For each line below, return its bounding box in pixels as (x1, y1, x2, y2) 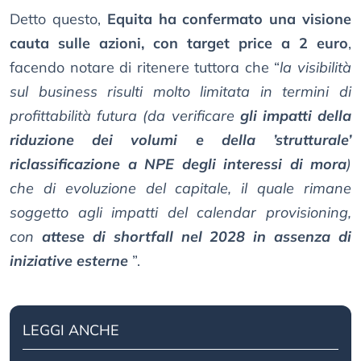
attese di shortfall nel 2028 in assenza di (41, 227, 351, 247)
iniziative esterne (10, 251, 128, 271)
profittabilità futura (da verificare (10, 106, 240, 126)
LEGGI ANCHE (23, 321, 119, 340)
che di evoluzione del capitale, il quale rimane (10, 179, 351, 198)
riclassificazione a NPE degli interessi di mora (10, 155, 346, 174)
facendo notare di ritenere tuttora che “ (10, 58, 280, 77)
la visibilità (280, 58, 352, 77)
